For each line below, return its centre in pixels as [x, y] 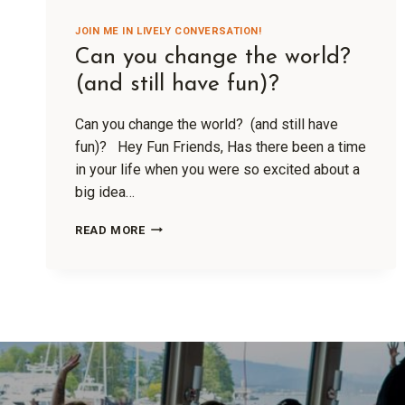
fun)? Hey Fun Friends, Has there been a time [221, 146]
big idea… [105, 192]
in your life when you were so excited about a [217, 169]
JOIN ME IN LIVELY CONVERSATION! [169, 32]
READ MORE [110, 230]
